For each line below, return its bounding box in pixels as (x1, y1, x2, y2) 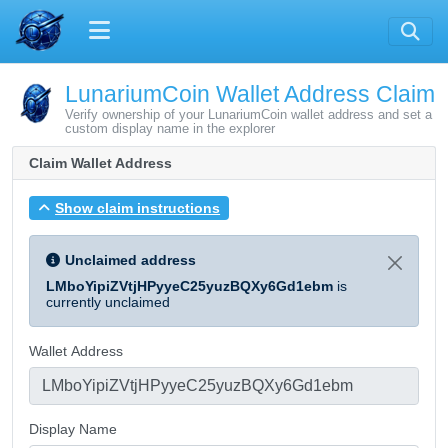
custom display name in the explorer (65, 122, 275, 136)
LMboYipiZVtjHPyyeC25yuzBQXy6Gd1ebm (46, 277, 333, 294)
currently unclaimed (46, 293, 170, 310)
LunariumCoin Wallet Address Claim (65, 81, 435, 107)
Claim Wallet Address (29, 155, 172, 171)
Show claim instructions (55, 199, 221, 216)
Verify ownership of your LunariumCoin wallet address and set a (65, 108, 432, 122)
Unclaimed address (65, 251, 196, 268)
